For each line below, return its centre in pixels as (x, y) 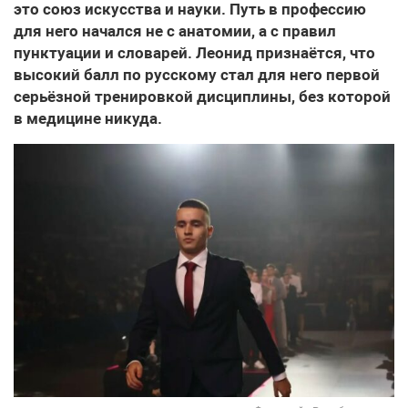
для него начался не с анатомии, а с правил (175, 31)
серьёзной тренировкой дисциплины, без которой (202, 97)
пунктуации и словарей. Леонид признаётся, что (194, 53)
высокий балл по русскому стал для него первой (197, 75)
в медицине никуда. (88, 119)
